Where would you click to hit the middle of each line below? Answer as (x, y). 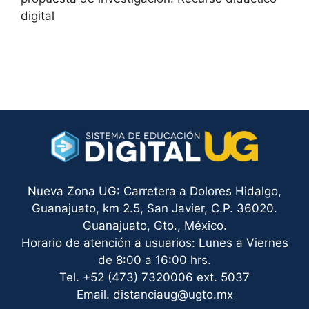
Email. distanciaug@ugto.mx (154, 295)
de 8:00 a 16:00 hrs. (154, 260)
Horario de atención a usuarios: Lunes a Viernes (154, 243)
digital (38, 16)
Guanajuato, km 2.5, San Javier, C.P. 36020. (154, 208)
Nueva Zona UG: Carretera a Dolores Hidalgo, (154, 191)
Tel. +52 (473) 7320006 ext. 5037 (154, 277)
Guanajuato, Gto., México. (154, 226)
